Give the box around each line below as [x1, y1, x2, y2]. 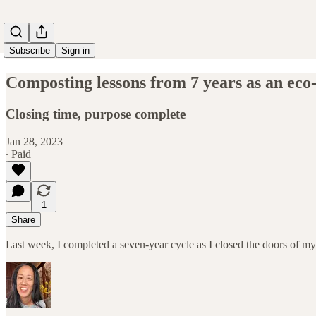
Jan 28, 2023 [6, 135, 63, 147]
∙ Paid [6, 147, 31, 160]
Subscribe [9, 45, 50, 56]
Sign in [61, 45, 90, 56]
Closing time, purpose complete [6, 106, 186, 121]
